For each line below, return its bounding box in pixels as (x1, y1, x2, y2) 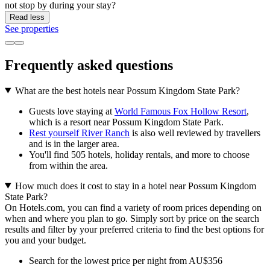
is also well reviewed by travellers (130, 127, 260, 138)
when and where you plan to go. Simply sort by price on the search (5, 213, 259, 224)
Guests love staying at (29, 105, 115, 116)
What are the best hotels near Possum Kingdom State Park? (14, 85, 240, 96)
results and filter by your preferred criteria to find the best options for (5, 224, 264, 234)
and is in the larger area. (29, 138, 119, 149)
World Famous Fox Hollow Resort (115, 105, 246, 116)
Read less (10, 12, 45, 22)
